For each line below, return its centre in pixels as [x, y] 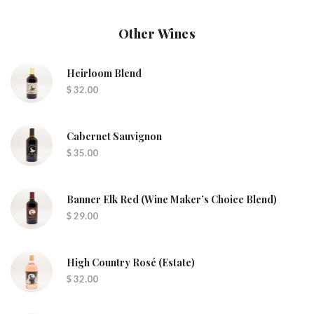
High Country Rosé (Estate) [131, 262]
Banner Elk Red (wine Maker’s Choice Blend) [172, 199]
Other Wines [157, 34]
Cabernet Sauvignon [114, 136]
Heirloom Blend [104, 73]
